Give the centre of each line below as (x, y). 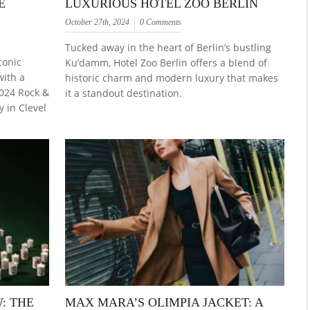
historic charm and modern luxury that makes (172, 78)
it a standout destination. (124, 93)
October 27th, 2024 (98, 22)
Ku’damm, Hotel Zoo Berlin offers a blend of (166, 63)
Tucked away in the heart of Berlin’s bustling (168, 48)
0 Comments (161, 22)
